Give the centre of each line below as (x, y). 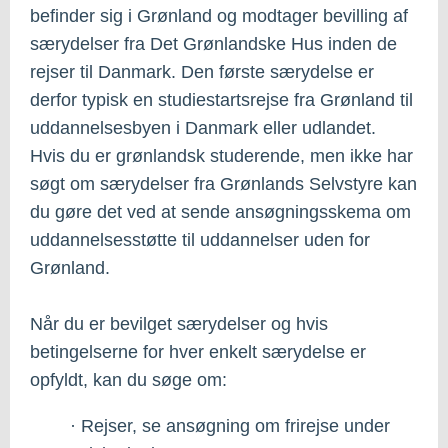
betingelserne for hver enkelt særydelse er (198, 351)
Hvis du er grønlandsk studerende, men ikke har (221, 155)
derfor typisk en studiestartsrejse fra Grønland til (221, 99)
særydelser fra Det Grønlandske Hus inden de (213, 43)
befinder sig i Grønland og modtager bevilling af (219, 15)
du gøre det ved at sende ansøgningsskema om (220, 211)
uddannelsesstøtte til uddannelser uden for (200, 239)
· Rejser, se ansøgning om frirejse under (230, 425)
